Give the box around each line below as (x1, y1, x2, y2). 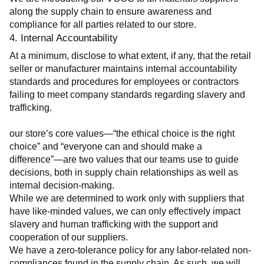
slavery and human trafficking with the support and (9, 219, 218, 229)
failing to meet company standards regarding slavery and (9, 90, 245, 100)
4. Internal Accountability (9, 32, 118, 44)
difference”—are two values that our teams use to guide (9, 154, 239, 164)
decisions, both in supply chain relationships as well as (9, 167, 238, 177)
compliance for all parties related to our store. (9, 19, 196, 30)
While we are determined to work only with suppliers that (9, 193, 244, 203)
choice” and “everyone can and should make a (9, 141, 202, 151)
